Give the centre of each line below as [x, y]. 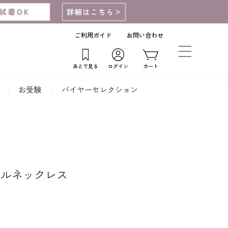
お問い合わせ [145, 36]
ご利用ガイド [93, 36]
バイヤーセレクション [100, 90]
